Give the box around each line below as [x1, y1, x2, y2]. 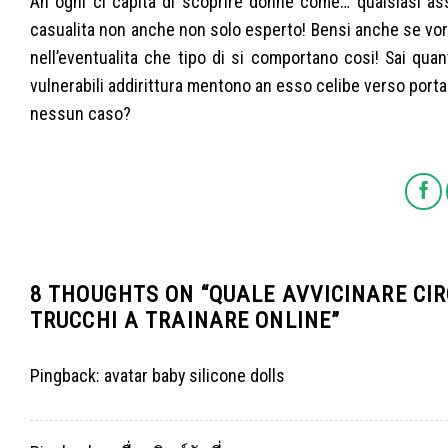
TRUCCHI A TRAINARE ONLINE [30, 307, 331, 334]
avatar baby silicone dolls [104, 365, 285, 387]
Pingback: [30, 365, 104, 387]
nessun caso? [30, 103, 131, 125]
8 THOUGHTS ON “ [30, 281, 209, 308]
